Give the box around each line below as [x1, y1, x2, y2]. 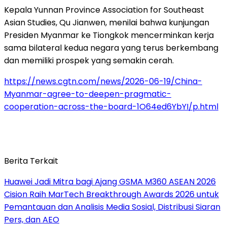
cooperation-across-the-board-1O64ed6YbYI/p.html [4, 100, 218, 112]
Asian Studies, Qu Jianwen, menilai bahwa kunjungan [4, 16, 209, 28]
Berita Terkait [4, 155, 58, 167]
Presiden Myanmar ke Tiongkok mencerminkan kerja [4, 29, 214, 41]
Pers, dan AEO [4, 213, 59, 225]
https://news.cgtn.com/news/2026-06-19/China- [4, 75, 202, 87]
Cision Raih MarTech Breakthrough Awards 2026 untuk [4, 188, 219, 200]
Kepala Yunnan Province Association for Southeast [4, 4, 204, 16]
